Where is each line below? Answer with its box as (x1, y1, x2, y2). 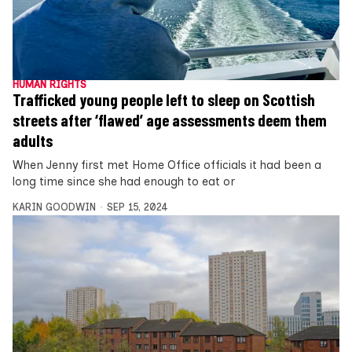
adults (13, 131, 53, 151)
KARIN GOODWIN (13, 201, 96, 214)
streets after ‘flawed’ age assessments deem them (13, 111, 327, 130)
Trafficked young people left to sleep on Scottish (13, 90, 315, 110)
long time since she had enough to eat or (13, 174, 235, 189)
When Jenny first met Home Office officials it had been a (13, 158, 321, 173)
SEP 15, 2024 (106, 201, 168, 214)
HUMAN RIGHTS (13, 79, 86, 91)
